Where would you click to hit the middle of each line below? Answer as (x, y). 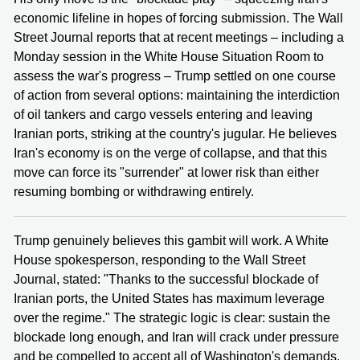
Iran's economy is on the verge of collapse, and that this (170, 153)
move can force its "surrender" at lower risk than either (166, 172)
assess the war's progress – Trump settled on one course (175, 76)
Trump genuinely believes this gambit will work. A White (171, 240)
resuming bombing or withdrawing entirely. (134, 191)
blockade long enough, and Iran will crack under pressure (176, 337)
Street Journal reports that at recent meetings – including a (179, 37)
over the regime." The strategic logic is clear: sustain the (172, 317)
